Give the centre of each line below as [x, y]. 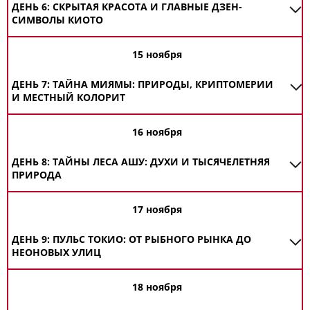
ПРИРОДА [37, 175]
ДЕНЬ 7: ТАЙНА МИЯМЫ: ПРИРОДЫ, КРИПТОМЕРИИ [143, 84]
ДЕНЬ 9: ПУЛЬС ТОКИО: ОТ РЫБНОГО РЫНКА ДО [131, 239]
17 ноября [157, 209]
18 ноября [157, 287]
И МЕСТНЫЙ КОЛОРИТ [69, 97]
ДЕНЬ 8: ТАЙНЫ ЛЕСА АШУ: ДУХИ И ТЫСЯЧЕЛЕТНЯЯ [141, 162]
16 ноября [157, 132]
